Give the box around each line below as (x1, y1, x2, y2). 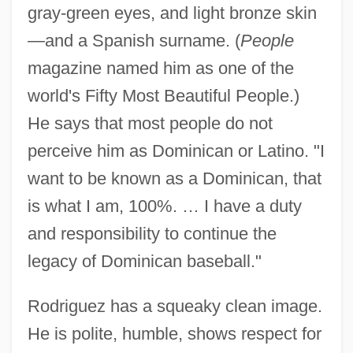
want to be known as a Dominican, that (27, 168, 321, 188)
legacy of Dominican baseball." (27, 251, 262, 271)
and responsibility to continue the (27, 223, 277, 243)
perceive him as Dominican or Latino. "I (27, 140, 325, 161)
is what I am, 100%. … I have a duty (27, 195, 302, 216)
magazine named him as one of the (27, 58, 294, 78)
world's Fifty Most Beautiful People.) (27, 85, 299, 106)
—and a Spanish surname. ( (27, 30, 240, 50)
